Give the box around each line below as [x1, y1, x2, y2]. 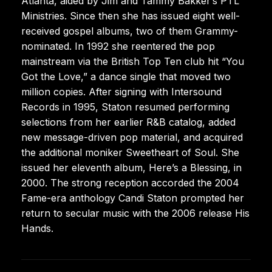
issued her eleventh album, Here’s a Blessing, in [21, 161, 242, 174]
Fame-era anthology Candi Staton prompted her [21, 191, 244, 204]
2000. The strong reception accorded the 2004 [21, 176, 239, 189]
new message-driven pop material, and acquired [21, 131, 243, 143]
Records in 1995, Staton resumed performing [21, 100, 229, 113]
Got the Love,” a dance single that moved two [21, 70, 231, 83]
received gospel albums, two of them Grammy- [21, 24, 238, 37]
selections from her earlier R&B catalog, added [21, 115, 236, 128]
